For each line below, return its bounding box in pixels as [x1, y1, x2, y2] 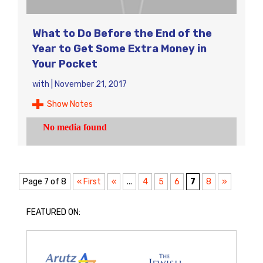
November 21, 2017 [55, 79, 127, 89]
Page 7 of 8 [23, 177, 66, 187]
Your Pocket [32, 58, 97, 70]
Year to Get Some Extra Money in [32, 42, 207, 55]
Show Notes [47, 99, 93, 109]
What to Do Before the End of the [32, 27, 212, 40]
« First [77, 177, 101, 187]
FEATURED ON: [26, 207, 80, 217]
